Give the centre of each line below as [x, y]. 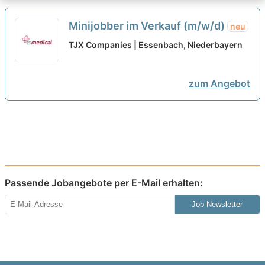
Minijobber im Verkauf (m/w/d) [148, 26]
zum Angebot [219, 84]
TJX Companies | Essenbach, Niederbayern [156, 45]
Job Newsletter [217, 205]
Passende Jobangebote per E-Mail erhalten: [104, 183]
